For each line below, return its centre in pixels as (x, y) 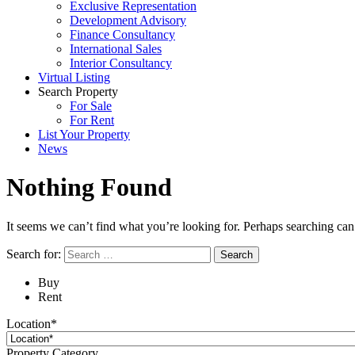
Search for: (34, 254)
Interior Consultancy (121, 63)
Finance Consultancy (122, 34)
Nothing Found (89, 187)
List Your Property (84, 134)
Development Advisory (128, 20)
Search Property (78, 92)
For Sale (91, 106)
